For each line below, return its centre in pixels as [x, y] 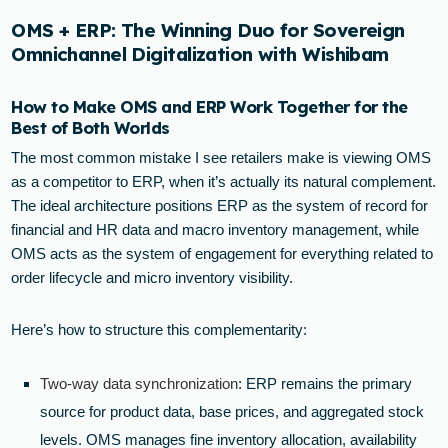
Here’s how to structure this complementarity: [159, 329]
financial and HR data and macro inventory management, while [215, 229]
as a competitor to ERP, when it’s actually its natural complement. [224, 181]
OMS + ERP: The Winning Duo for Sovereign [208, 30]
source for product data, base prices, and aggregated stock [232, 411]
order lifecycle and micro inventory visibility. [152, 277]
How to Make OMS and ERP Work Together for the [209, 107]
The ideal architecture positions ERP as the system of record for [220, 205]
